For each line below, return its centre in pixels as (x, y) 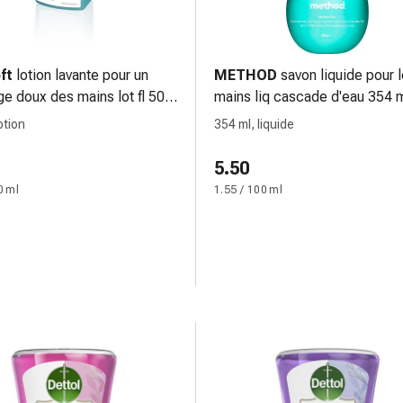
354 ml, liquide (254, 124)
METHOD (246, 75)
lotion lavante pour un (82, 75)
